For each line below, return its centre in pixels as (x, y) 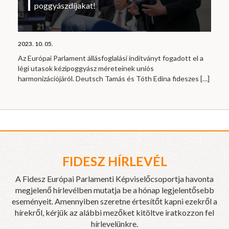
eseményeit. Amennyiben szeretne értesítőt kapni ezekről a (114, 201)
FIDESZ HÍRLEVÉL (114, 161)
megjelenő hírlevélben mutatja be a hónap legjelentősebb (114, 190)
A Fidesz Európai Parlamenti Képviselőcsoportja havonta (114, 178)
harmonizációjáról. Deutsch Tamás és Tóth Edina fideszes (109, 78)
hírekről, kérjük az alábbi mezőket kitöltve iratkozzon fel (114, 212)
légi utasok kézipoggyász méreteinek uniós (86, 68)
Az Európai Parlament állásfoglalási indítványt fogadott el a (111, 58)
